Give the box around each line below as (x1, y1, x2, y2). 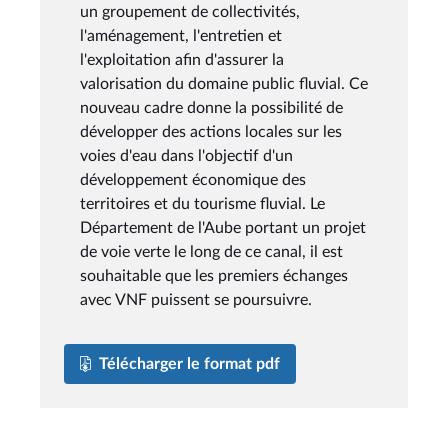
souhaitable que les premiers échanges (80, 267, 348, 284)
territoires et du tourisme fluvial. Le (80, 195, 325, 212)
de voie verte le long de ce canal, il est (80, 243, 343, 260)
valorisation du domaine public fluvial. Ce (80, 75, 368, 92)
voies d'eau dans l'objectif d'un (80, 147, 293, 164)
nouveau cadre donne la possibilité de (80, 99, 343, 116)
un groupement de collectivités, (80, 3, 300, 20)
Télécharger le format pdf (99, 355, 280, 372)
